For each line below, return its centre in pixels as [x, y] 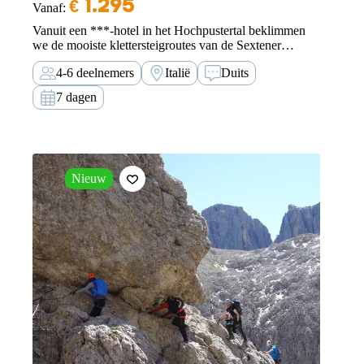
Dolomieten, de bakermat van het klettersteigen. [154, 59]
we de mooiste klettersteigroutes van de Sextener [157, 45]
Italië [178, 72]
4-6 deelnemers [95, 72]
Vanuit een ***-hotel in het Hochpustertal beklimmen [169, 30]
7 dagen [76, 97]
